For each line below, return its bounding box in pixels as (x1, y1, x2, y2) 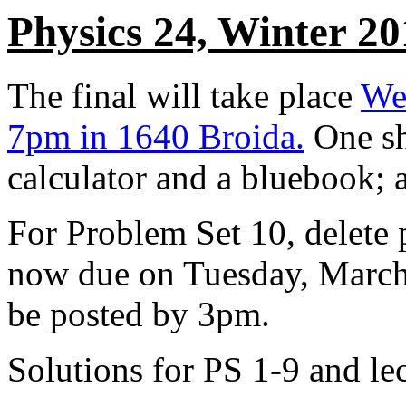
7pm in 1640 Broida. (7, 117, 304, 157)
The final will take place (7, 76, 361, 116)
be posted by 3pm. (7, 295, 270, 334)
